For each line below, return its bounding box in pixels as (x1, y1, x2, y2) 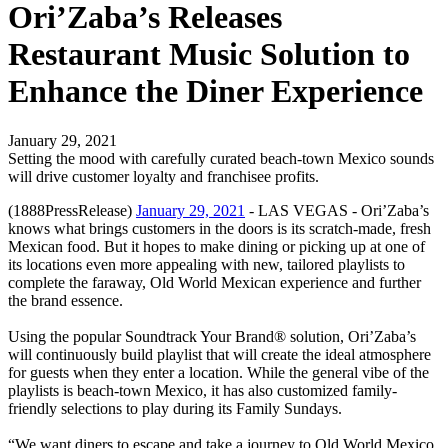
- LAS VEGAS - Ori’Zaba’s (245, 201, 429, 219)
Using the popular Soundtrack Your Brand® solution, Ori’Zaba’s (8, 327, 416, 345)
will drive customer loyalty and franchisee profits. (8, 167, 319, 185)
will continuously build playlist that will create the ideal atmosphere (8, 345, 431, 363)
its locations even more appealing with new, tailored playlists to (8, 255, 405, 273)
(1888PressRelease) (8, 201, 136, 219)
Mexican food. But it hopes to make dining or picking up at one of (8, 237, 425, 255)
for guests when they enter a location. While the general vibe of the (8, 363, 429, 381)
